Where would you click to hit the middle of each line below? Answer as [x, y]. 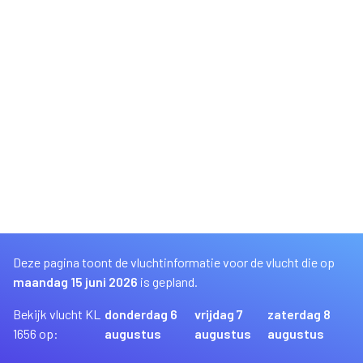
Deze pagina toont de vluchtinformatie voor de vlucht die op [174, 262]
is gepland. [169, 282]
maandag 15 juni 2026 [77, 282]
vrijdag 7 [218, 314]
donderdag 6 [141, 314]
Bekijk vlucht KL [57, 314]
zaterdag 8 [299, 314]
